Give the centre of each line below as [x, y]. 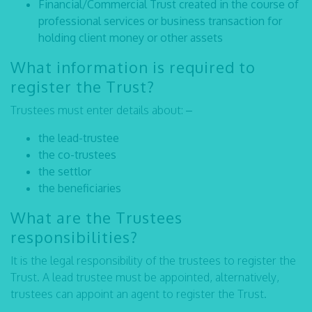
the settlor [65, 171]
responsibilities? [74, 237]
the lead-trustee [79, 138]
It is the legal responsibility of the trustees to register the [153, 260]
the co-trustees [77, 155]
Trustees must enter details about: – [101, 110]
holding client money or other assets [131, 38]
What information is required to [133, 67]
